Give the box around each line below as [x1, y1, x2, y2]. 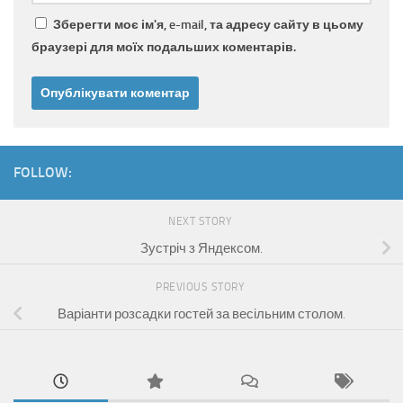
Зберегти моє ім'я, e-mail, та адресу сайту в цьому [53, 17, 363, 33]
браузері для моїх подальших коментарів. [31, 40, 296, 56]
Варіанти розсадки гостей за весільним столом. [58, 306, 345, 323]
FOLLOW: [13, 164, 72, 182]
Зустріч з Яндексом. [140, 240, 263, 257]
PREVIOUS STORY [156, 281, 247, 294]
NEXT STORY [168, 215, 235, 228]
